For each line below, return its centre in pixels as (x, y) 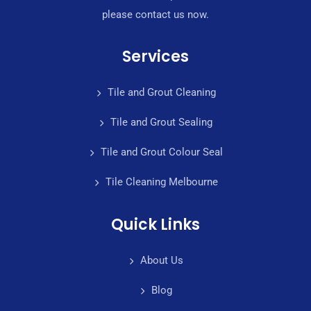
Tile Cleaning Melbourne (161, 182)
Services (155, 57)
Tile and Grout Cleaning (161, 93)
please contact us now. (155, 15)
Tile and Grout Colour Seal (161, 152)
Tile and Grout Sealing (161, 123)
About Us (161, 261)
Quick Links (155, 225)
